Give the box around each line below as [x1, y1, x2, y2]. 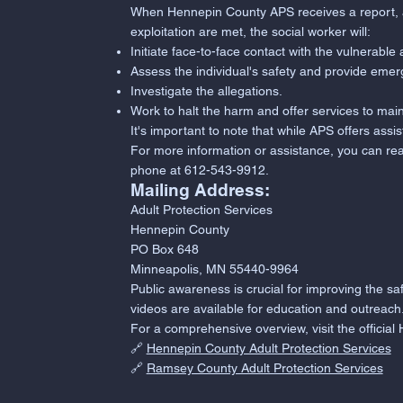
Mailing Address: [130, 179, 270, 200]
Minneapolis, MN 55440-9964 [130, 261, 299, 276]
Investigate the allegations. [130, 83, 282, 98]
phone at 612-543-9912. [130, 162, 269, 177]
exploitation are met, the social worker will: [130, 23, 371, 39]
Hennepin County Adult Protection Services [146, 340, 391, 355]
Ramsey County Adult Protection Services [146, 360, 383, 375]
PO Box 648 [130, 241, 199, 256]
